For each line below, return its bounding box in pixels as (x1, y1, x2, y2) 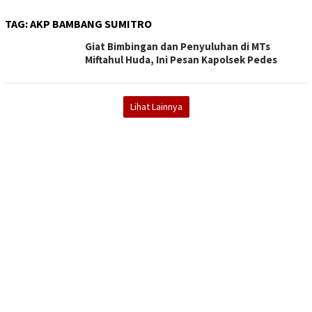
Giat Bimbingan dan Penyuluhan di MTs (85, 40, 270, 53)
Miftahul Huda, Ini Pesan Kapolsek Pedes (85, 53, 277, 66)
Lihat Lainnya (130, 100, 182, 113)
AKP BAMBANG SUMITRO (30, 17, 152, 31)
